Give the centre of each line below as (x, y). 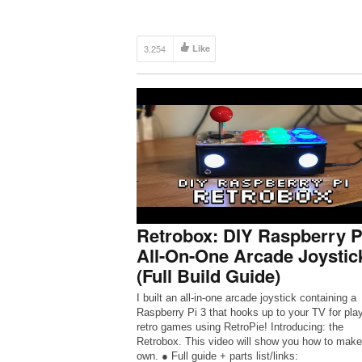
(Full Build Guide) (208, 276)
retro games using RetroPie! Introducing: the (240, 327)
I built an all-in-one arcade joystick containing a (246, 298)
